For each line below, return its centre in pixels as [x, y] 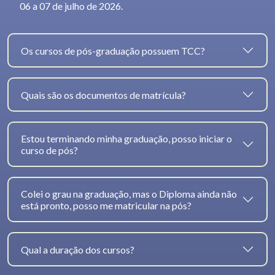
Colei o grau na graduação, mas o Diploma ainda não [129, 194]
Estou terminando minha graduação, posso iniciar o [126, 139]
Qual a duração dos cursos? [78, 249]
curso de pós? [49, 150]
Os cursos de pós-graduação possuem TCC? [113, 50]
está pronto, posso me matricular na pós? [106, 206]
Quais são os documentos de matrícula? [103, 95]
